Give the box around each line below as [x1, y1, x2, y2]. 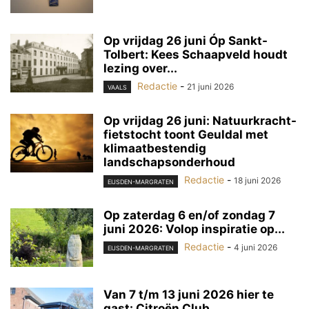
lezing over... [103, 61, 177, 76]
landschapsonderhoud [103, 155, 235, 170]
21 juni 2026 [187, 81, 234, 92]
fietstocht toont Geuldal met [103, 128, 268, 142]
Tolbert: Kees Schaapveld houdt [103, 48, 288, 62]
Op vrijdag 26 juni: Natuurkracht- [103, 114, 297, 128]
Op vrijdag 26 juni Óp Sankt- [103, 34, 268, 48]
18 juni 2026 [234, 175, 281, 186]
